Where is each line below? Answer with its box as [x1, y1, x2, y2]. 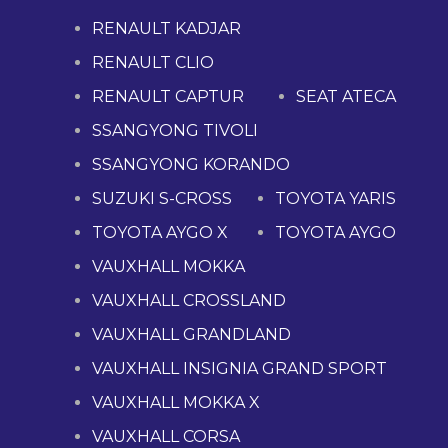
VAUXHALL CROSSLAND [92, 291, 286, 311]
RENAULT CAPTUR [92, 87, 244, 107]
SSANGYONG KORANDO [92, 155, 290, 175]
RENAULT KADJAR [92, 19, 241, 39]
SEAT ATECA [296, 87, 396, 107]
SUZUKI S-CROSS [92, 189, 232, 209]
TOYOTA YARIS [275, 189, 396, 209]
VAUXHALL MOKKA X [92, 393, 260, 413]
